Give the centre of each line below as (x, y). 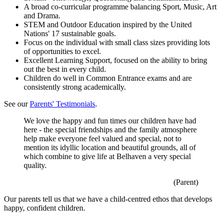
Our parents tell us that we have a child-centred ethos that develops (108, 199)
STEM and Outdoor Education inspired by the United (108, 25)
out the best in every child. (65, 69)
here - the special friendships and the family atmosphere (110, 130)
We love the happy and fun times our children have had (110, 121)
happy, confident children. (45, 208)
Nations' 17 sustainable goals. (70, 34)
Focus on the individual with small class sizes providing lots (117, 43)
